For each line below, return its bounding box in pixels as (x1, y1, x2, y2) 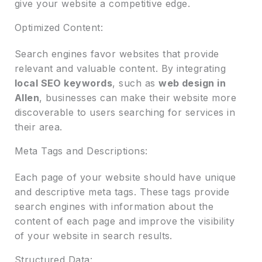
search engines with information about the (14, 200, 214, 212)
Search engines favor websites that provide (14, 47, 219, 60)
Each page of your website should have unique (14, 171, 236, 183)
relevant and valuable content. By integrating (14, 62, 226, 74)
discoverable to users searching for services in (14, 106, 236, 118)
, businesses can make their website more (39, 91, 237, 104)
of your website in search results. (14, 229, 173, 242)
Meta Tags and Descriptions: (14, 144, 148, 157)
